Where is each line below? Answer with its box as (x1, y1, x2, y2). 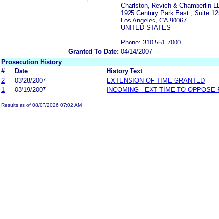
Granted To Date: (68, 47, 119, 55)
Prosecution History (1, 58, 62, 66)
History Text (107, 67, 142, 75)
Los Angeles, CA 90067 (121, 16, 187, 24)
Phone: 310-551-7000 (121, 38, 181, 46)
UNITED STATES (121, 23, 171, 31)
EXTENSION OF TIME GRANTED (107, 76, 205, 84)
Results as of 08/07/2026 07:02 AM (1, 102, 82, 108)
